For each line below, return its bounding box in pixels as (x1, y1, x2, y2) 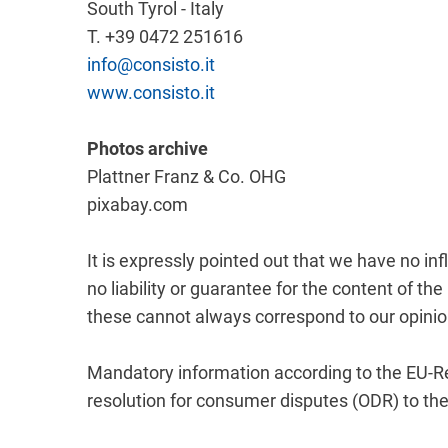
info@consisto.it (87, 54, 215, 75)
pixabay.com (87, 194, 188, 215)
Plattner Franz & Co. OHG (87, 166, 286, 187)
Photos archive (87, 138, 208, 159)
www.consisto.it (87, 82, 215, 103)
